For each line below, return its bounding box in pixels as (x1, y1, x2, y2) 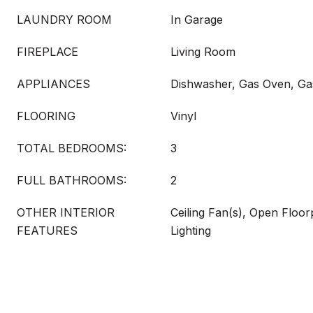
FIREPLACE (17, 45, 78, 59)
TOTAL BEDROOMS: (17, 141, 126, 155)
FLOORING (17, 109, 75, 123)
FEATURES (17, 224, 78, 238)
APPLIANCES (17, 77, 90, 91)
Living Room (170, 45, 235, 59)
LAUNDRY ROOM (17, 13, 112, 27)
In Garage (170, 13, 223, 27)
